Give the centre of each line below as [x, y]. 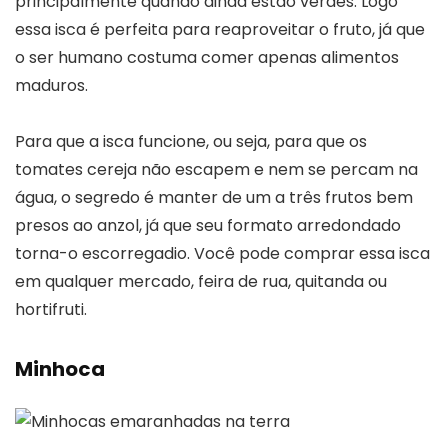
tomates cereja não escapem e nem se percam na [216, 169]
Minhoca [60, 368]
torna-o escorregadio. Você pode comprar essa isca [222, 253]
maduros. [51, 85]
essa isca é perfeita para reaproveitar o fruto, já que [220, 29]
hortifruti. [51, 309]
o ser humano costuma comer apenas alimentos [207, 57]
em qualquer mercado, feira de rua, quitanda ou [201, 281]
